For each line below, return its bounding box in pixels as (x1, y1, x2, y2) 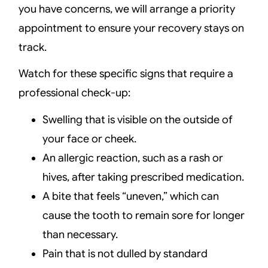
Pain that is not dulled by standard (42, 246, 208, 260)
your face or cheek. (42, 132, 137, 145)
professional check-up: (19, 86, 131, 100)
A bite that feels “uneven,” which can (42, 189, 220, 203)
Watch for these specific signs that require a (19, 67, 234, 81)
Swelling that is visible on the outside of (42, 112, 233, 126)
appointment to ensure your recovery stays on (19, 21, 245, 35)
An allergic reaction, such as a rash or (42, 151, 224, 165)
